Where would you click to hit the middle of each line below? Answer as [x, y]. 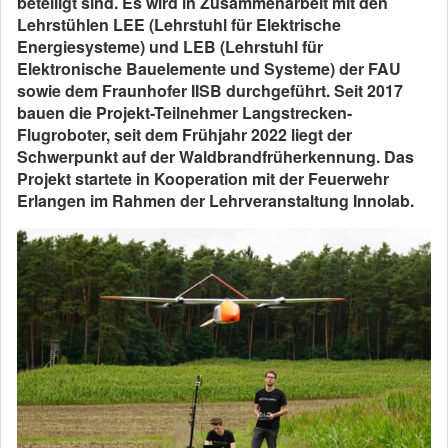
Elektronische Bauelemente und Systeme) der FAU [209, 68]
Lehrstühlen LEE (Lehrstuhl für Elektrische [179, 24]
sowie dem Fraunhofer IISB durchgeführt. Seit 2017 [210, 90]
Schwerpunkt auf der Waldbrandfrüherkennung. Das [215, 156]
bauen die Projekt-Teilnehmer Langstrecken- [184, 112]
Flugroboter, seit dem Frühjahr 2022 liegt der [184, 134]
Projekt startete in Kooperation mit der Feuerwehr [203, 178]
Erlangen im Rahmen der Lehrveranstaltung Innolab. [215, 200]
